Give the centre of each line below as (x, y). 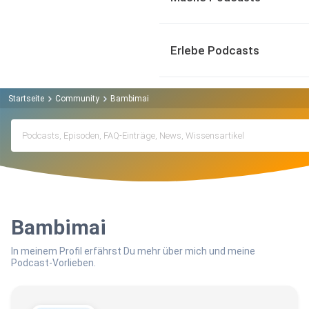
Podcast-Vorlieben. (53, 263)
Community (77, 98)
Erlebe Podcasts (215, 50)
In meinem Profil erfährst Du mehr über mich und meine (133, 251)
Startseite (26, 98)
